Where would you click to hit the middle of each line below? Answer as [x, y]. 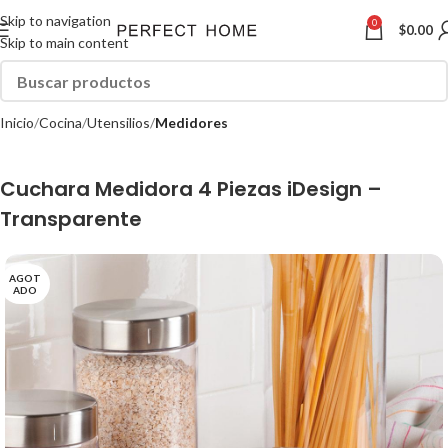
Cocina [60, 122]
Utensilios [118, 122]
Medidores [191, 122]
